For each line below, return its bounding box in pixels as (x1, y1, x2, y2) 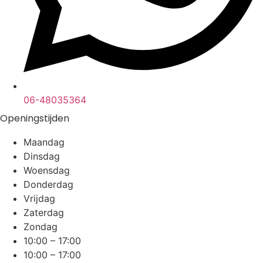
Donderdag (23, 178, 73, 191)
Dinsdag (23, 150, 60, 163)
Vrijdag (23, 193, 55, 205)
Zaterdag (23, 207, 64, 219)
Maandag (23, 136, 65, 149)
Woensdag (23, 164, 70, 177)
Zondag (23, 221, 58, 233)
